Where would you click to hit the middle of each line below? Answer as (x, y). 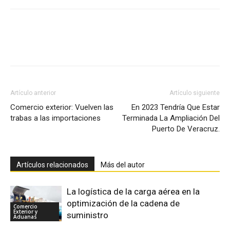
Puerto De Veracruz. (186, 129)
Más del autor (123, 165)
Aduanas (25, 216)
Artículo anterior (33, 93)
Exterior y (25, 211)
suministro (88, 215)
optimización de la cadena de (123, 203)
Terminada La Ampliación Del (171, 118)
